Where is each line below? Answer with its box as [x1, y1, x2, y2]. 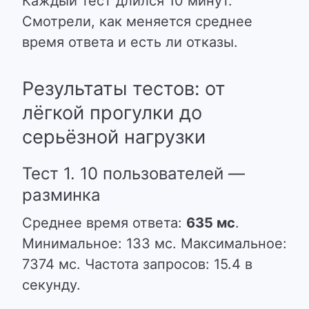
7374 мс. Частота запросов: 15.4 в [22, 256, 252, 272]
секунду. [22, 277, 81, 293]
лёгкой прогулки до [22, 101, 202, 124]
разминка [22, 185, 101, 205]
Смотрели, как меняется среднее [22, 13, 252, 30]
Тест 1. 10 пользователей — [22, 163, 245, 183]
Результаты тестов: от [22, 77, 226, 100]
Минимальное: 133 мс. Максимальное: [22, 235, 287, 252]
